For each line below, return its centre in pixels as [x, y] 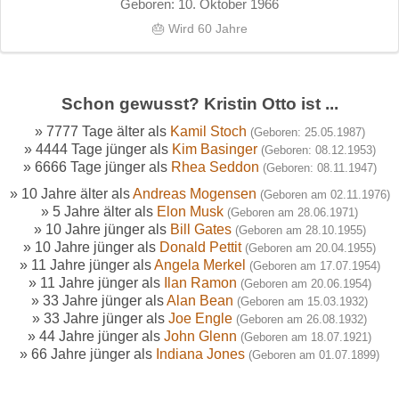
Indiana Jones [200, 354]
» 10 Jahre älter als [71, 193]
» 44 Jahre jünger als [96, 336]
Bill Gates [200, 229]
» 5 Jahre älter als [99, 211]
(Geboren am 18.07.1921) [306, 337]
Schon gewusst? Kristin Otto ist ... [199, 103]
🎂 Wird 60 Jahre [199, 28]
